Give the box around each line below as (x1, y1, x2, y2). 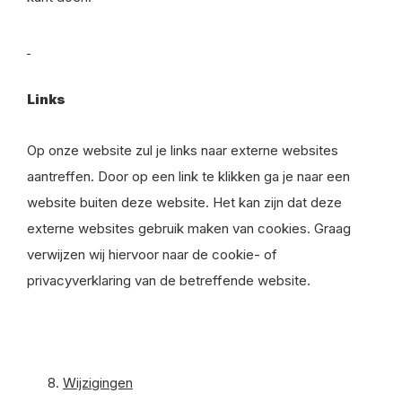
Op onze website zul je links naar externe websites (27, 142, 338, 159)
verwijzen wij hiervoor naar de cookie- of (27, 246, 277, 263)
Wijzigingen (63, 374, 133, 391)
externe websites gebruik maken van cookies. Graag (27, 220, 351, 237)
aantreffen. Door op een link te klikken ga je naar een (27, 168, 350, 185)
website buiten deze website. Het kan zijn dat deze (27, 194, 342, 211)
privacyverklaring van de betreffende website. (27, 272, 310, 289)
